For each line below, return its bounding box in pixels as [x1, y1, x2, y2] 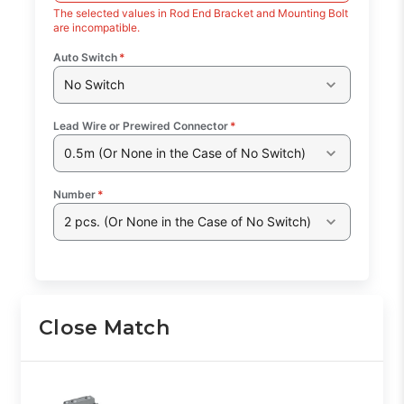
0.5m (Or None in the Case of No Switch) [63, 145, 306, 161]
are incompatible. [53, 20, 141, 34]
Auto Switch [53, 50, 118, 64]
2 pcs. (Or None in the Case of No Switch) [63, 214, 311, 230]
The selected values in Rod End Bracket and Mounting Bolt [53, 5, 349, 20]
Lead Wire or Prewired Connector [53, 118, 229, 133]
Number [53, 187, 96, 201]
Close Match [39, 315, 170, 340]
